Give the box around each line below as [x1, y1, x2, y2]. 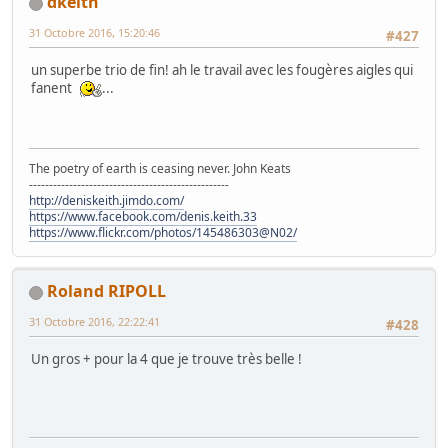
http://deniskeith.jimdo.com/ [29, 192, 184, 210]
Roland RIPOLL [47, 280, 166, 303]
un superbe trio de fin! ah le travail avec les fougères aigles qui [31, 61, 413, 80]
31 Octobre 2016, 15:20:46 [29, 25, 160, 41]
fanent [31, 79, 75, 98]
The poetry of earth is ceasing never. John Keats [29, 160, 291, 178]
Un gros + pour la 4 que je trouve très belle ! [31, 350, 302, 369]
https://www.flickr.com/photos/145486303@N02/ [29, 224, 297, 242]
